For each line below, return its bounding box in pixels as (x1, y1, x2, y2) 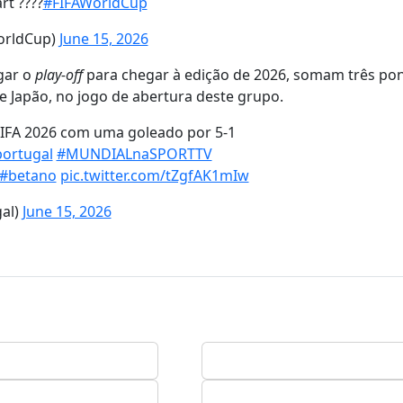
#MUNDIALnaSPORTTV (56, 144, 212, 164)
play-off (35, 65, 83, 85)
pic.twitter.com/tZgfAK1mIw (59, 166, 249, 185)
